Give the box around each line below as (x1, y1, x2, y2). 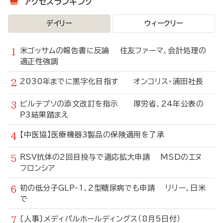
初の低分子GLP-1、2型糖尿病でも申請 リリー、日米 (20, 184, 206, 192)
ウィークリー (144, 20, 183, 27)
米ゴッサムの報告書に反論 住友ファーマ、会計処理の (20, 47, 207, 54)
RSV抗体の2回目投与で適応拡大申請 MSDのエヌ (20, 153, 202, 161)
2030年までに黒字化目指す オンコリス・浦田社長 (20, 78, 204, 85)
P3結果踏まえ (20, 111, 69, 118)
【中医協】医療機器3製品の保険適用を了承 (20, 131, 175, 138)
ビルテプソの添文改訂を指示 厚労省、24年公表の (20, 100, 204, 108)
